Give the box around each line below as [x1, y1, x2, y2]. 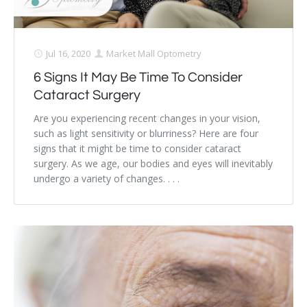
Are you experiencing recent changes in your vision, [34, 112, 260, 125]
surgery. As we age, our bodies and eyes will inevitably [34, 157, 273, 171]
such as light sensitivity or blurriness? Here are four [34, 127, 258, 140]
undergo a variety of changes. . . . [34, 172, 180, 186]
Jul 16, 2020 [46, 47, 90, 60]
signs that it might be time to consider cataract [34, 142, 241, 156]
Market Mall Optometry [106, 47, 201, 60]
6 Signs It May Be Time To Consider [34, 71, 243, 85]
